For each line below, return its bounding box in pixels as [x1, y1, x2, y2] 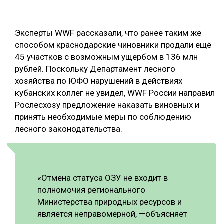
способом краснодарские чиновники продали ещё [15, 39, 211, 50]
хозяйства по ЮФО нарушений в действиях [15, 75, 182, 86]
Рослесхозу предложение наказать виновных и [15, 99, 199, 110]
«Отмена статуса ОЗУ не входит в [37, 172, 168, 183]
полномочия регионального [37, 184, 145, 195]
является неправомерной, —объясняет [37, 208, 187, 219]
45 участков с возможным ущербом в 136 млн [15, 51, 198, 62]
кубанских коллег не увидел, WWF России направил [15, 87, 215, 98]
